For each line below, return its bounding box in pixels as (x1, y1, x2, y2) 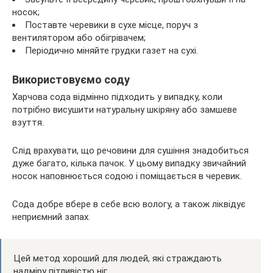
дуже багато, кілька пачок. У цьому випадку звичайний (12, 157, 246, 169)
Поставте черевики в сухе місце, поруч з (25, 19, 198, 30)
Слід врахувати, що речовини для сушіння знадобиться (12, 144, 249, 156)
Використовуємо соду (12, 73, 130, 86)
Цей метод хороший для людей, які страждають (13, 252, 222, 264)
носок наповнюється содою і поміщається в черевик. (12, 170, 242, 182)
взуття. (12, 116, 44, 128)
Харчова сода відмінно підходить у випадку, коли (12, 91, 222, 102)
